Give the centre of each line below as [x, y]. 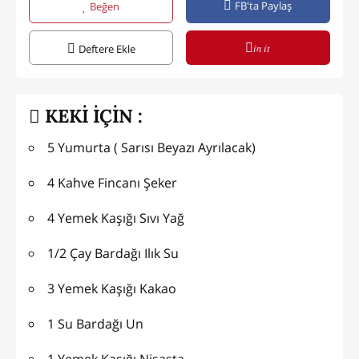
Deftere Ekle [107, 48]
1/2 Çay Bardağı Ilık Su [113, 254]
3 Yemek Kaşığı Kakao [112, 289]
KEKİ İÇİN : [91, 115]
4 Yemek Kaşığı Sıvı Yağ [116, 218]
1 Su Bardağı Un [95, 324]
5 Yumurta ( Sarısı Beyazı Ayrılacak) [151, 148]
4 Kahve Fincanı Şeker [160, 183]
